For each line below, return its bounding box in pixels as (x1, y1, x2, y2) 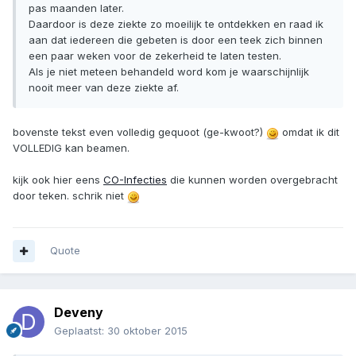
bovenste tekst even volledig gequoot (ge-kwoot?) (13, 126, 266, 139)
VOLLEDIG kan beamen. (13, 141, 130, 155)
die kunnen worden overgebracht (167, 173, 338, 187)
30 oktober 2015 (107, 324, 188, 338)
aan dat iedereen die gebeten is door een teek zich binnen (29, 33, 323, 47)
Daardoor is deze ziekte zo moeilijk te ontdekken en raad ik (29, 17, 323, 31)
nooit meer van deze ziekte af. (29, 81, 179, 95)
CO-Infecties (103, 173, 167, 187)
